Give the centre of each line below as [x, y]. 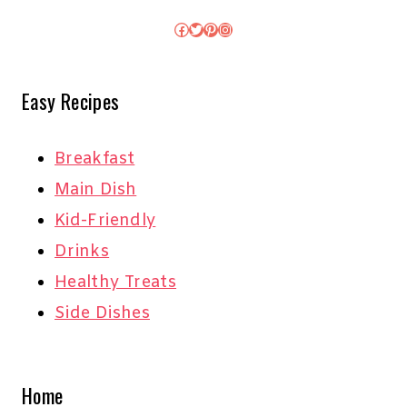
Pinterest [237, 28]
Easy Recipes [71, 101]
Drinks [82, 252]
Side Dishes [102, 314]
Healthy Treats [116, 283]
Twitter [216, 28]
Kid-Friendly [105, 221]
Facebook [210, 28]
